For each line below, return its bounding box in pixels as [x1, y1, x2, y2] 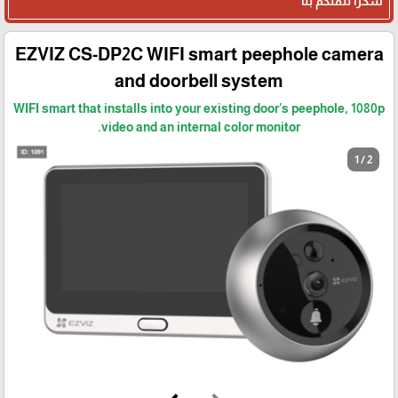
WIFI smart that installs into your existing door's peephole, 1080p [13, 101, 385, 116]
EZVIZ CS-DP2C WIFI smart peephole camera [14, 44, 384, 65]
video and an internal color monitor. [101, 120, 300, 135]
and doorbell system [115, 71, 283, 92]
